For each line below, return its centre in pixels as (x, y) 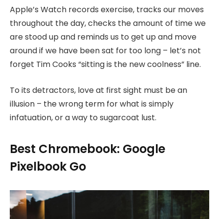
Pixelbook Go (48, 167)
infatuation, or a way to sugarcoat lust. (83, 117)
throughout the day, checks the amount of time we (108, 23)
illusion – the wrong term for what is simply (92, 104)
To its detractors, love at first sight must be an (99, 90)
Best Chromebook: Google (88, 149)
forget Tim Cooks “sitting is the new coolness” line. (105, 65)
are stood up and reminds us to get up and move (103, 37)
